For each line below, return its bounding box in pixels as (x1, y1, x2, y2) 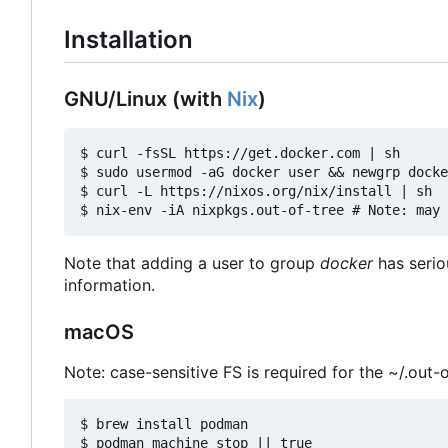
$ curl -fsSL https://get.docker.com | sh (80, 144, 400, 161)
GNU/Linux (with (64, 86, 227, 111)
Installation (64, 24, 193, 54)
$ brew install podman (80, 415, 248, 432)
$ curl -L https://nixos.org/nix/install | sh (80, 182, 432, 199)
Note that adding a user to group (64, 252, 320, 273)
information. (64, 274, 155, 295)
